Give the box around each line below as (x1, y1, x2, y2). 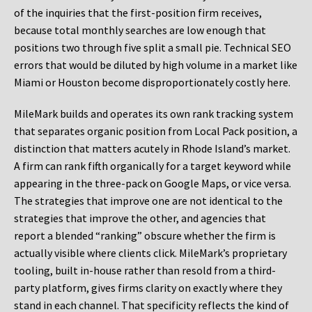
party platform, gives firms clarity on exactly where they (14, 281, 282, 295)
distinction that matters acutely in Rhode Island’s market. (14, 141, 290, 156)
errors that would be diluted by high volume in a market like (14, 58, 297, 72)
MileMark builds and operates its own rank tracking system (14, 107, 293, 121)
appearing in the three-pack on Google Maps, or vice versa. (14, 176, 291, 191)
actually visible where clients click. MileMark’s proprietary (14, 246, 287, 260)
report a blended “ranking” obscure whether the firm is (14, 228, 276, 243)
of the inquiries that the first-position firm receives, (14, 6, 262, 20)
